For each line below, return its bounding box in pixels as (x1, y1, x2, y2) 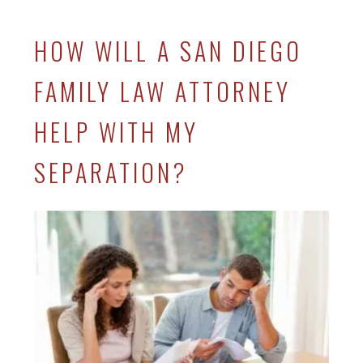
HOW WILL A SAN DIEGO (34, 32, 303, 69)
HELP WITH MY (34, 113, 199, 150)
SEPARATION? (34, 153, 189, 190)
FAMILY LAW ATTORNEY (34, 72, 292, 109)
